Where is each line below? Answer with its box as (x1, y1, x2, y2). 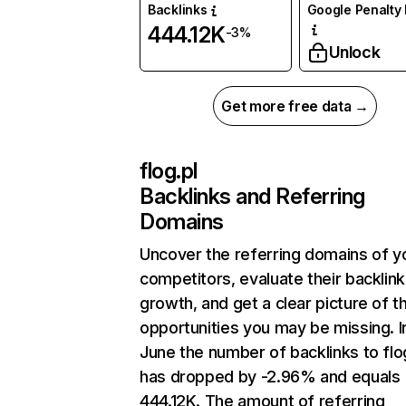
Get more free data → (221, 97, 369, 116)
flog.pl (140, 158, 198, 185)
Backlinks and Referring (140, 183, 365, 210)
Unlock (328, 43, 381, 63)
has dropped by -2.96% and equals (140, 367, 401, 387)
